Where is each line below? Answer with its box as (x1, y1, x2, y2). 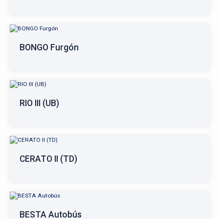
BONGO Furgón (20, 43, 79, 52)
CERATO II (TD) (20, 154, 77, 164)
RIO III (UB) (20, 98, 59, 108)
